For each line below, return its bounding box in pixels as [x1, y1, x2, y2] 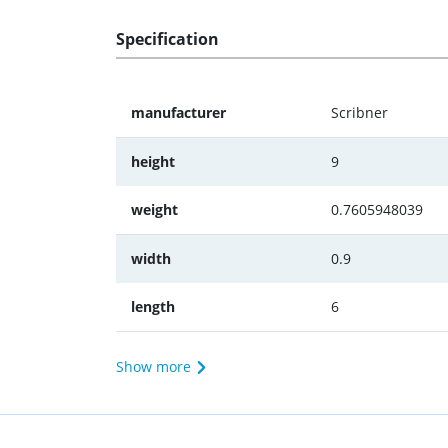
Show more [116, 357, 191, 376]
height [131, 152, 175, 171]
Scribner [331, 103, 388, 122]
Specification [116, 28, 219, 50]
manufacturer [131, 103, 226, 122]
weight [131, 200, 178, 219]
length [131, 297, 175, 316]
